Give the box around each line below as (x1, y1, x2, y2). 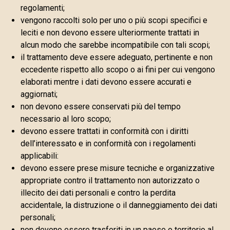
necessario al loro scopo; (21, 114, 111, 124)
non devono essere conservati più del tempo (21, 102, 181, 111)
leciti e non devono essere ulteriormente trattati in (21, 28, 199, 37)
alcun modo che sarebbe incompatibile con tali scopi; (21, 40, 210, 50)
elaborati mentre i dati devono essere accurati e (21, 77, 191, 87)
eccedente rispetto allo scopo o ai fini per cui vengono (21, 65, 215, 74)
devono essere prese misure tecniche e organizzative (21, 163, 215, 173)
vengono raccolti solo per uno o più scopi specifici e (21, 15, 207, 25)
